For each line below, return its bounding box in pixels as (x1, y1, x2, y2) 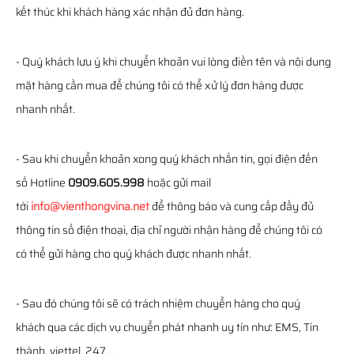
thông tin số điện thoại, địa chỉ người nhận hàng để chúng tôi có (16, 221, 322, 239)
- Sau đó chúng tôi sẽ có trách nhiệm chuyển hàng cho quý (16, 295, 300, 312)
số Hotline (16, 174, 68, 191)
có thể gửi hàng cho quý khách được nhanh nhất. (16, 245, 251, 262)
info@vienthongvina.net (31, 198, 149, 215)
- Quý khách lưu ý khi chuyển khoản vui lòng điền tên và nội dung (16, 53, 331, 70)
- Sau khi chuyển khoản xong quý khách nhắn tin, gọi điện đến (16, 150, 318, 168)
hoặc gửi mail (145, 174, 211, 191)
